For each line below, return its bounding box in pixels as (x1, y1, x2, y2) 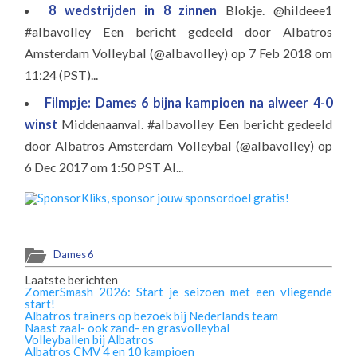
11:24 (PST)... (25, 66, 99, 82)
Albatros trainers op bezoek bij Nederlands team (25, 308, 279, 323)
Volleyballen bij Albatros (25, 331, 155, 347)
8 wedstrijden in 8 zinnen (49, 2, 226, 18)
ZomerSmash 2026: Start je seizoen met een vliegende (25, 284, 332, 299)
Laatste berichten (25, 272, 119, 287)
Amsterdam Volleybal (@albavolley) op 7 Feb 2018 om (25, 45, 332, 61)
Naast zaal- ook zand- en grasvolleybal (25, 320, 230, 335)
